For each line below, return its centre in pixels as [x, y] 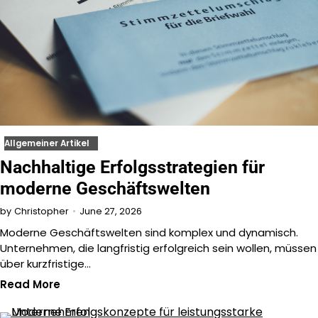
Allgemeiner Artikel [47, 144]
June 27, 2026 [111, 211]
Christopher [42, 212]
